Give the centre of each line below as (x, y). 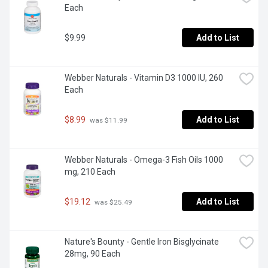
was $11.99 (108, 120)
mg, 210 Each (90, 172)
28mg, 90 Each (92, 254)
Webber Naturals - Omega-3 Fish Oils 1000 (144, 160)
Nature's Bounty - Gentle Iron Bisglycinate (142, 242)
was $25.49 (112, 202)
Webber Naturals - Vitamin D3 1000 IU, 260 (144, 78)
